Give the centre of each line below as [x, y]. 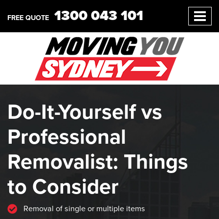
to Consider [63, 186]
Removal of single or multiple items [83, 209]
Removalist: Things [98, 162]
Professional [67, 137]
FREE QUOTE [28, 18]
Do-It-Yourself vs [85, 112]
